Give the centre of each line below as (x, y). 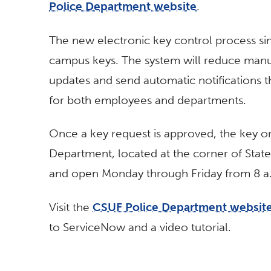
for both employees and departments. (148, 100)
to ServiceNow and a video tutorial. (140, 227)
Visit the (71, 207)
